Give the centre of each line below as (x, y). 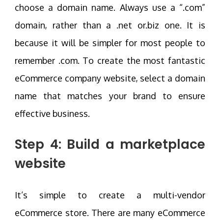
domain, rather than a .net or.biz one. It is (110, 25)
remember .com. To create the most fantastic (110, 60)
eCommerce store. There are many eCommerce (110, 212)
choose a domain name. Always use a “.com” (110, 7)
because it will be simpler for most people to (110, 42)
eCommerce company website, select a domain (110, 78)
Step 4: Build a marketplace (110, 144)
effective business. (52, 113)
